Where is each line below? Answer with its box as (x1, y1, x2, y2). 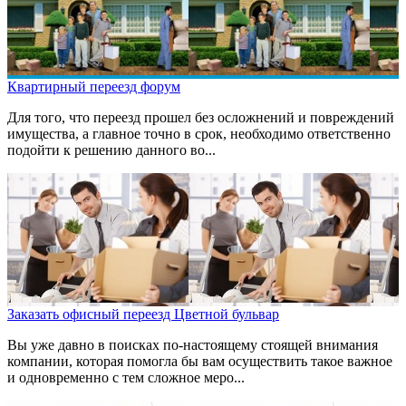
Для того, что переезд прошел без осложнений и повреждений (7, 110, 394, 126)
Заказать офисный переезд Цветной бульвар (7, 306, 279, 323)
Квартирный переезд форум (7, 79, 180, 95)
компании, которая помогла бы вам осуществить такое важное (7, 353, 392, 370)
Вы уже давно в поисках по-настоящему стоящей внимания (7, 337, 378, 353)
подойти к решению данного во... (7, 142, 216, 159)
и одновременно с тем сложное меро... (7, 370, 245, 386)
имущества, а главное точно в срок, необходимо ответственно (7, 126, 391, 142)
